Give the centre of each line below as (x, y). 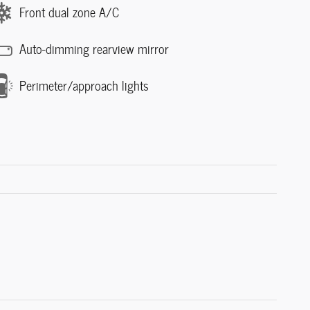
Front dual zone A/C (69, 12)
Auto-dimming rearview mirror (94, 49)
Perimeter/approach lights (84, 86)
